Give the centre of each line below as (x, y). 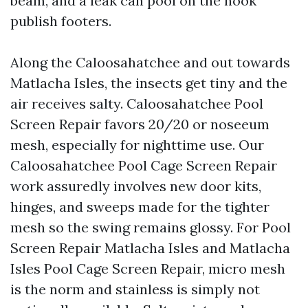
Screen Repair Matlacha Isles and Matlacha (150, 248)
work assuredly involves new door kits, (136, 186)
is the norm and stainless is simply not (135, 289)
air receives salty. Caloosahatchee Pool (137, 103)
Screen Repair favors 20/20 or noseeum (140, 124)
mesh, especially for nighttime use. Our (137, 145)
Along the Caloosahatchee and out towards (150, 62)
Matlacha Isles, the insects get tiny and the (149, 83)
